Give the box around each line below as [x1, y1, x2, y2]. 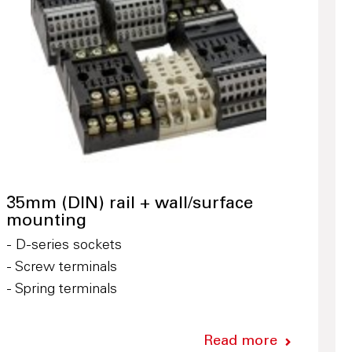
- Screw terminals [5, 261, 117, 275]
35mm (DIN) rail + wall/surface [5, 196, 253, 213]
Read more [203, 335, 277, 349]
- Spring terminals [5, 283, 117, 297]
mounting [5, 213, 86, 230]
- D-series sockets [5, 239, 122, 253]
